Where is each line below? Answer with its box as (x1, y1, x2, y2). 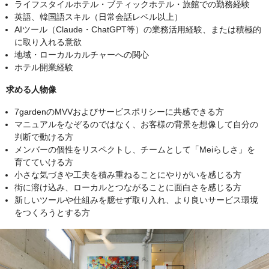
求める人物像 (6, 85, 56, 95)
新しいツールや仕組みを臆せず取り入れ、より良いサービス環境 (14, 195, 258, 205)
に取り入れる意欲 (14, 37, 82, 47)
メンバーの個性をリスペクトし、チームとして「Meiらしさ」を (14, 145, 255, 155)
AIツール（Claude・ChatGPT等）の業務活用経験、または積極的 (14, 25, 261, 35)
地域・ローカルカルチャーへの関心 (14, 50, 149, 60)
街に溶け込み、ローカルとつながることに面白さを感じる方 (14, 183, 241, 193)
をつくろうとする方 (14, 208, 90, 218)
